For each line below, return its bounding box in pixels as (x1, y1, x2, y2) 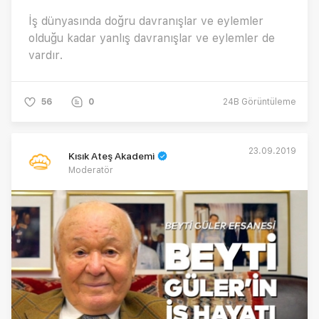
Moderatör (68, 164, 113, 175)
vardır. (28, 48, 63, 62)
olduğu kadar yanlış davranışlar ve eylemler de (28, 31, 275, 45)
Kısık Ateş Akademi (68, 150, 155, 162)
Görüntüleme (239, 96, 296, 107)
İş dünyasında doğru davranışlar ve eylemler (28, 14, 263, 28)
